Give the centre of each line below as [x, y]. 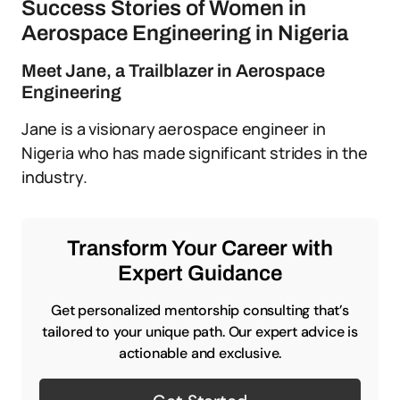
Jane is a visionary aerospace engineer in [174, 129]
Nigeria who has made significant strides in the [195, 153]
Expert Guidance [200, 273]
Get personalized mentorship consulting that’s [200, 310]
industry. [54, 177]
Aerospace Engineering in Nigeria [185, 33]
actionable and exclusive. [200, 353]
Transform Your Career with [200, 248]
